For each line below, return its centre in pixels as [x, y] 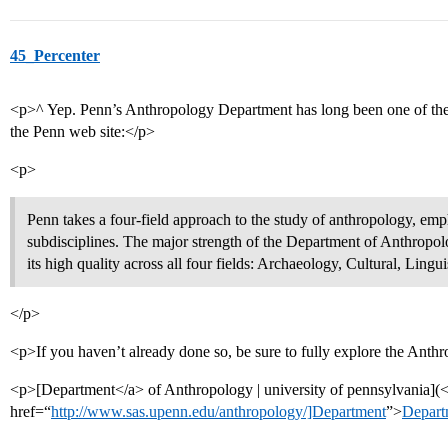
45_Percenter [55, 55]
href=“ [30, 411]
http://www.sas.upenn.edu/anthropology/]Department [218, 411]
